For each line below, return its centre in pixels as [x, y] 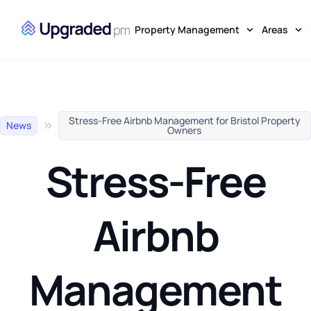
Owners [185, 130]
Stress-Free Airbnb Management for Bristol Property [184, 120]
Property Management [187, 30]
